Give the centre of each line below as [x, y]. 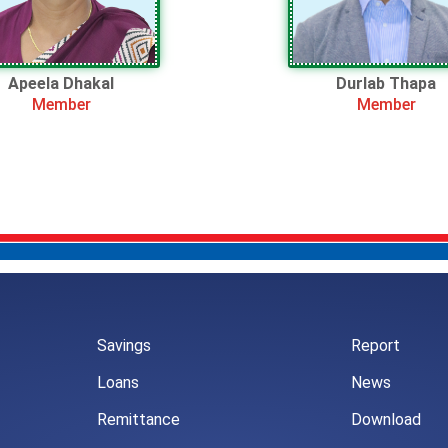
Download [385, 419]
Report [375, 346]
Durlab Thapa [386, 83]
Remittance [139, 419]
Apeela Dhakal [61, 83]
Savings [124, 346]
